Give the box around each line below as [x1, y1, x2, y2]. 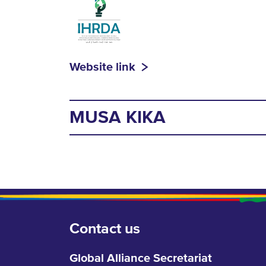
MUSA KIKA [69, 109, 166, 127]
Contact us [69, 221, 140, 236]
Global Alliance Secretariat [69, 252, 212, 264]
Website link [69, 61, 135, 74]
